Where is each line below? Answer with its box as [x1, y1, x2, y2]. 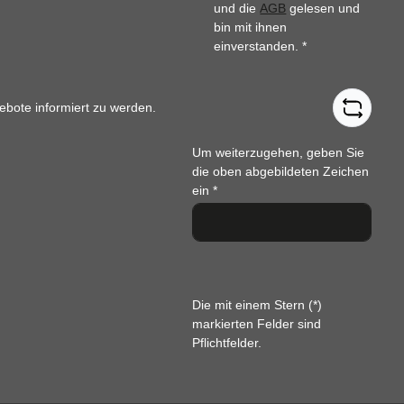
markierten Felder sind [192, 316, 322, 331]
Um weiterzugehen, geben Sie [192, 144, 365, 160]
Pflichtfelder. [192, 335, 262, 350]
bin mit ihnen [214, 20, 288, 35]
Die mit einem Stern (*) [192, 297, 323, 312]
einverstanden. [214, 39, 303, 54]
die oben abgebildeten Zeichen [192, 163, 370, 179]
